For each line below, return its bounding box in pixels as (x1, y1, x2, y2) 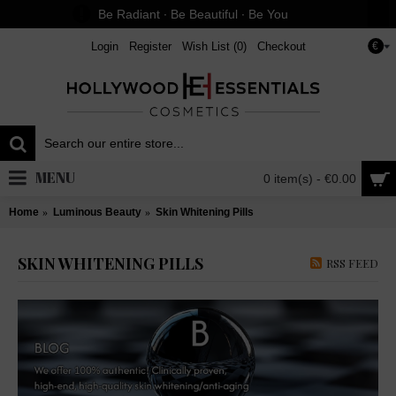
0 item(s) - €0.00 (263, 171, 356, 186)
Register (128, 40, 171, 53)
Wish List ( (181, 40, 237, 53)
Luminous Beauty (53, 206, 141, 218)
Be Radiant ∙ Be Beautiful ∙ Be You (98, 6, 288, 21)
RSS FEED (326, 255, 378, 270)
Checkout (256, 40, 306, 53)
